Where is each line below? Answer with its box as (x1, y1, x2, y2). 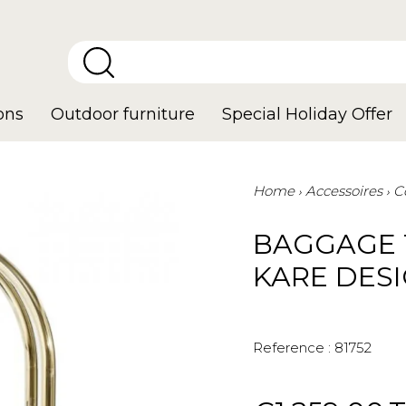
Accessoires (305, 182, 382, 199)
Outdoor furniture (51, 104, 195, 124)
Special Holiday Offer (222, 104, 392, 124)
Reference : (253, 339, 331, 356)
